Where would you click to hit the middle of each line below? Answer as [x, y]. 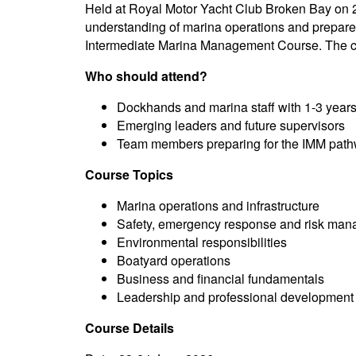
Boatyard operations [174, 261]
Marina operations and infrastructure [218, 206]
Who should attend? [146, 76]
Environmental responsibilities [202, 242]
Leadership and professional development [235, 297]
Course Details [130, 328]
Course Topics [129, 175]
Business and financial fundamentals [221, 279]
